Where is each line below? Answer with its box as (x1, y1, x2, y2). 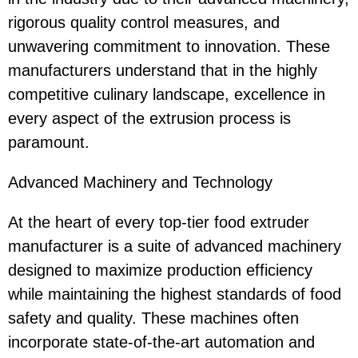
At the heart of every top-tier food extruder (8, 213, 309, 231)
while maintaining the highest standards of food (8, 284, 341, 303)
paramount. (8, 133, 89, 151)
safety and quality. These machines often (8, 308, 299, 327)
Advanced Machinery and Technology (8, 173, 272, 191)
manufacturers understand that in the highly (8, 61, 317, 79)
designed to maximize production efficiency (8, 261, 312, 279)
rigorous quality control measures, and (8, 13, 280, 31)
